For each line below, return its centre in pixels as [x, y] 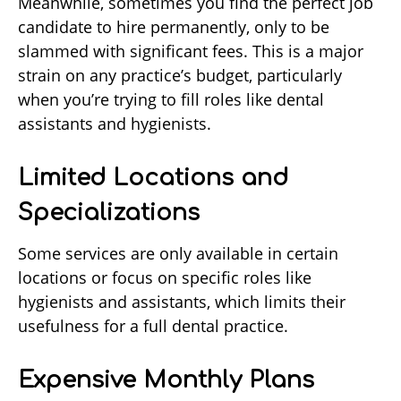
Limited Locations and [153, 178]
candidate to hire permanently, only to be [174, 27]
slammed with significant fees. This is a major [191, 51]
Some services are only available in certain [178, 254]
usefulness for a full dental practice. [153, 326]
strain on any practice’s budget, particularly [180, 76]
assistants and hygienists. [115, 124]
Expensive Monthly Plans [166, 380]
